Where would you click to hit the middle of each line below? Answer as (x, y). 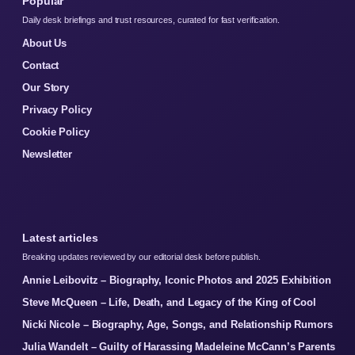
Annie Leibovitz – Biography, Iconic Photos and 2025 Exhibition (177, 280)
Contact (41, 65)
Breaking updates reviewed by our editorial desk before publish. (141, 256)
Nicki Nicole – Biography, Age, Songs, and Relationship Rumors (177, 324)
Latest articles (60, 237)
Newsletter (47, 154)
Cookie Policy (56, 132)
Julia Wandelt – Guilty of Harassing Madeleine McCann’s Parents (179, 346)
